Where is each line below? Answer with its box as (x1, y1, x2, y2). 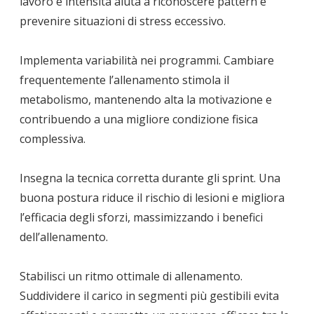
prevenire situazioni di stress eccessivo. (20, 13, 226, 29)
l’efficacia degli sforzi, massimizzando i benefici (20, 209, 263, 225)
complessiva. (20, 130, 86, 146)
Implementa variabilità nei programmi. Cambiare (20, 52, 274, 68)
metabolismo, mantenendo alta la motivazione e (20, 91, 272, 107)
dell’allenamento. (20, 228, 108, 245)
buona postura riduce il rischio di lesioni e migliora (20, 189, 285, 205)
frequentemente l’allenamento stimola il (20, 71, 229, 88)
